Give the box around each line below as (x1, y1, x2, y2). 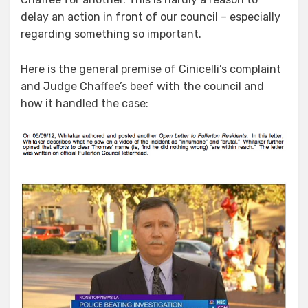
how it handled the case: (21, 97, 148, 111)
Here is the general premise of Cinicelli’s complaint (21, 63, 281, 76)
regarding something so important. (21, 27, 201, 41)
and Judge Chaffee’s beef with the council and (21, 80, 264, 93)
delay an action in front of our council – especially (21, 10, 280, 24)
